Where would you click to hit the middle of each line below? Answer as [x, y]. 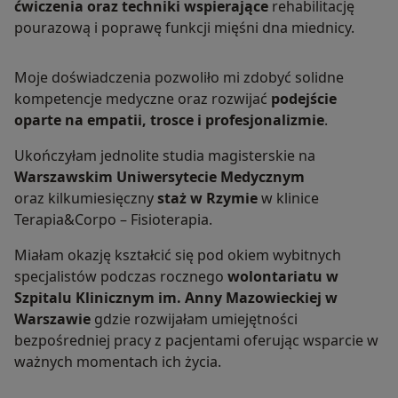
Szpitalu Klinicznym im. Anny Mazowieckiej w [176, 298]
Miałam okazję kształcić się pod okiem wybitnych [178, 255]
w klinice [288, 199]
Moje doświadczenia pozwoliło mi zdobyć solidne [179, 78]
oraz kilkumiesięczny [86, 199]
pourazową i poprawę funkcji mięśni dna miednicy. [184, 28]
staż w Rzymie [207, 199]
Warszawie [52, 319]
